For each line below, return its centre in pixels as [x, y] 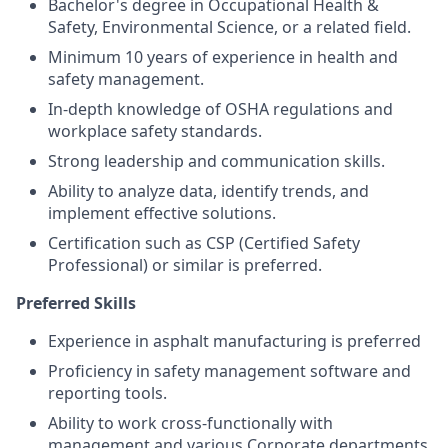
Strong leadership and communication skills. [216, 161]
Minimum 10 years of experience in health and [223, 57]
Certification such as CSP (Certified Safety [204, 243]
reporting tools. [107, 393]
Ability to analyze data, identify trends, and [208, 191]
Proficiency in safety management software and [229, 371]
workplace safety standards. [155, 131]
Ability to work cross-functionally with [190, 423]
